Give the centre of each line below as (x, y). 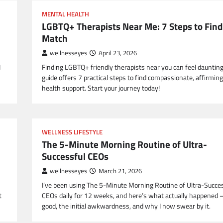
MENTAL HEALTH (65, 14)
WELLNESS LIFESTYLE (72, 132)
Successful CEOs (75, 156)
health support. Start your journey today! (101, 88)
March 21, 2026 (120, 171)
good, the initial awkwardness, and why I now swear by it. (126, 206)
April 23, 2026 (118, 53)
